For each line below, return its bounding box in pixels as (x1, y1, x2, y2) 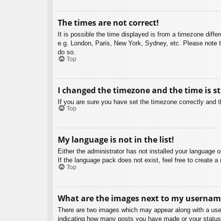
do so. (58, 48, 75, 56)
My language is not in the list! (58, 134, 174, 146)
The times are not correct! (58, 17, 159, 29)
